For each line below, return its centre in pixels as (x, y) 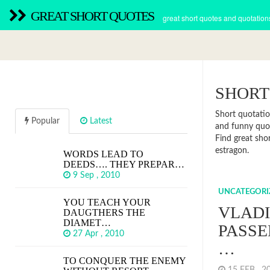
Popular (44, 121)
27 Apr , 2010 (100, 234)
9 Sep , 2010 (98, 175)
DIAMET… (87, 223)
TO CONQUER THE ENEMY (124, 261)
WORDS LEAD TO (103, 154)
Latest (100, 121)
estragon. (232, 151)
